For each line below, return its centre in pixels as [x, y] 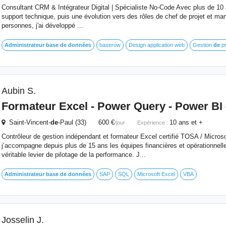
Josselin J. [22, 220]
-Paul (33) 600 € [86, 122]
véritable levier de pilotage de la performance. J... [73, 155]
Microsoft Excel [156, 174]
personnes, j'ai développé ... [42, 25]
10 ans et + [186, 122]
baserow [110, 45]
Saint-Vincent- [27, 122]
